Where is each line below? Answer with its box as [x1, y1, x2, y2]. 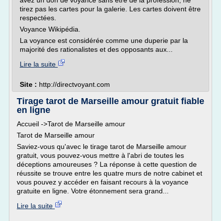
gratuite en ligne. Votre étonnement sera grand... [17, 187, 169, 195]
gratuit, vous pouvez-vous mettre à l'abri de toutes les [17, 151, 184, 159]
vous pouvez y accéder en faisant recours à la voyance [17, 178, 188, 186]
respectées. [20, 14, 56, 22]
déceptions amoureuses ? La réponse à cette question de [17, 160, 197, 168]
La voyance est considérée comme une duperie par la [20, 37, 188, 44]
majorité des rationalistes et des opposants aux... [20, 45, 173, 53]
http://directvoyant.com [39, 80, 110, 88]
